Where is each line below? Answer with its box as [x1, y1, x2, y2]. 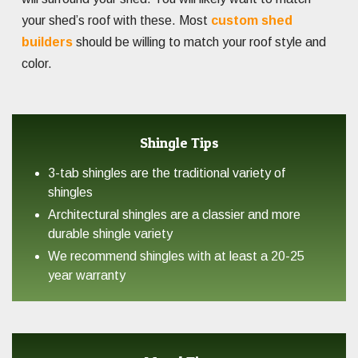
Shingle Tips [139, 134, 219, 152]
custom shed [211, 14, 292, 28]
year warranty [48, 268, 125, 283]
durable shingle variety [48, 227, 173, 241]
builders [22, 35, 73, 50]
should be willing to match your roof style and [73, 35, 326, 50]
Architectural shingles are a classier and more [48, 208, 300, 222]
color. [22, 57, 52, 71]
